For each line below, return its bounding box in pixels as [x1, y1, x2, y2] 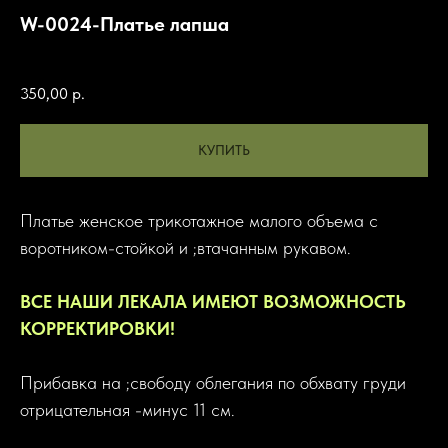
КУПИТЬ [198, 142, 250, 159]
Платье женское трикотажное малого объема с [20, 210, 378, 232]
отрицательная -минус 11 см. [20, 399, 235, 421]
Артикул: [20, 44, 70, 60]
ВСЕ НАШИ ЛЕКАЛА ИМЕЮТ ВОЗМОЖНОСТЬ [20, 291, 406, 313]
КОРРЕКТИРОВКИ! [20, 318, 175, 340]
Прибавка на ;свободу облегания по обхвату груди [20, 372, 406, 394]
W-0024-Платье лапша [20, 12, 229, 36]
